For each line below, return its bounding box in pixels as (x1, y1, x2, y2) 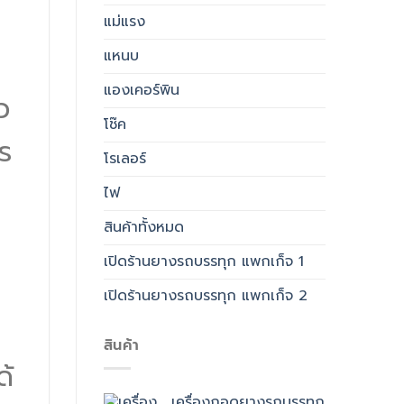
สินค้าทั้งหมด (103, 216, 184, 238)
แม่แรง (103, 10, 145, 32)
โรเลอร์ (103, 147, 146, 170)
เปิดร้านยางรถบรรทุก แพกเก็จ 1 (103, 250, 304, 272)
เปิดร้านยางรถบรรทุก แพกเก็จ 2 (103, 284, 308, 307)
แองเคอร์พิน (103, 78, 179, 101)
